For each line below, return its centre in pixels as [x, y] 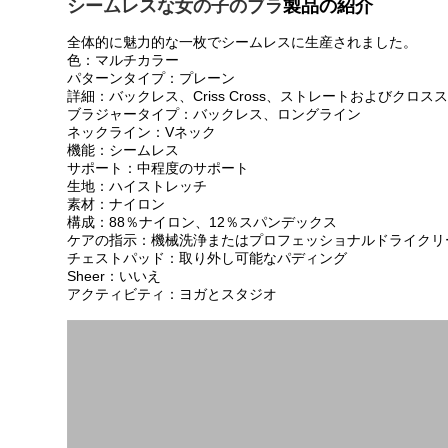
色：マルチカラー [123, 60]
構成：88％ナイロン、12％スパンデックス [202, 222]
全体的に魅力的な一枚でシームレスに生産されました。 [242, 42]
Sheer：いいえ [114, 276]
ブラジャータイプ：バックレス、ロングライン [214, 114]
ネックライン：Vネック [142, 132]
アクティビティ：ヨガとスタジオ [172, 294]
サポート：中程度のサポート [158, 168]
